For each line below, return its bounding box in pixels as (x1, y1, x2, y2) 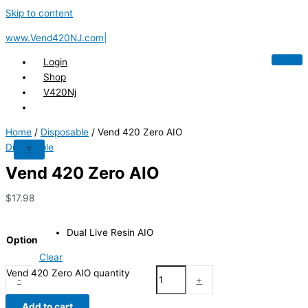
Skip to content (5, 8, 73, 19)
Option (6, 234, 38, 245)
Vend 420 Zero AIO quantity (6, 267, 130, 278)
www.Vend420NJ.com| (5, 32, 107, 43)
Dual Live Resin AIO (67, 227, 153, 239)
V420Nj (43, 87, 76, 98)
